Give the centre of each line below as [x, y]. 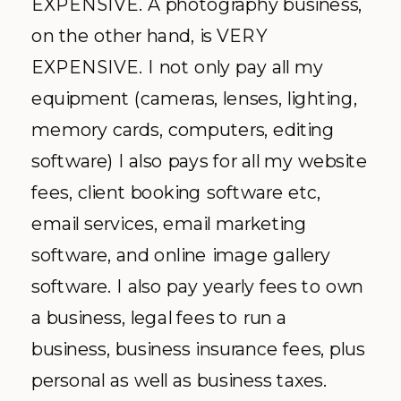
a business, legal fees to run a [159, 317]
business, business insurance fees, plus [198, 348]
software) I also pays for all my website [200, 160]
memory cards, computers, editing [183, 129]
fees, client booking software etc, [176, 192]
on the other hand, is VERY [149, 35]
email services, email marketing [169, 223]
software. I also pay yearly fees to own [197, 286]
